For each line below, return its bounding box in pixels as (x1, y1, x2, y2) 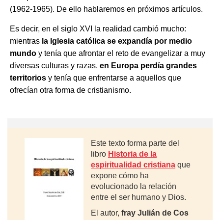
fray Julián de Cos (121, 209, 189, 217)
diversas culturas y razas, (10, 61, 100, 70)
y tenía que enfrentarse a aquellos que (46, 74, 181, 82)
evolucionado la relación (91, 182, 176, 191)
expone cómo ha (91, 171, 149, 180)
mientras (10, 37, 42, 45)
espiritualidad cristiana (91, 161, 175, 169)
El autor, (91, 209, 121, 217)
